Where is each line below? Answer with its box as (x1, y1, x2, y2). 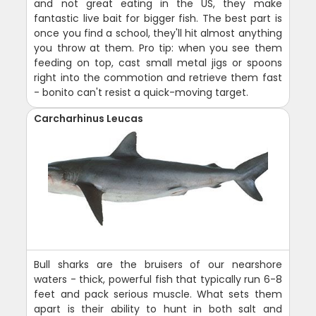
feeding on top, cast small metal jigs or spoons (34, 56, 282, 71)
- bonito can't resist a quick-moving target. (34, 85, 249, 100)
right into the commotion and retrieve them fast (34, 71, 282, 85)
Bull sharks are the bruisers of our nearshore (34, 257, 282, 272)
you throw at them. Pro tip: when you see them (34, 41, 282, 56)
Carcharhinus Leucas (34, 111, 144, 126)
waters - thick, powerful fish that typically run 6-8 (34, 272, 282, 287)
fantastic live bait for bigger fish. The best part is (34, 11, 282, 26)
